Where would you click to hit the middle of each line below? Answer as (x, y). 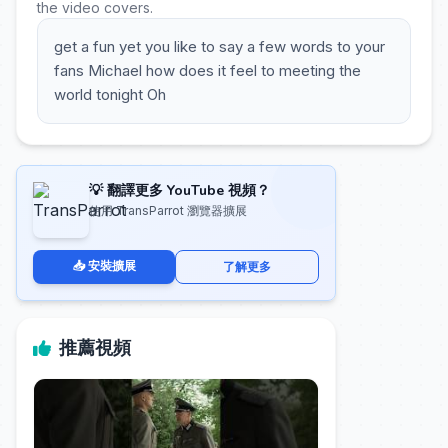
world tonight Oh (110, 94)
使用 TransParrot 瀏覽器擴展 (168, 210)
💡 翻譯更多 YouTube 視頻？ (179, 190)
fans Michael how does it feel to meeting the (207, 70)
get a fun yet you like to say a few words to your (219, 46)
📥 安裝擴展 (104, 265)
